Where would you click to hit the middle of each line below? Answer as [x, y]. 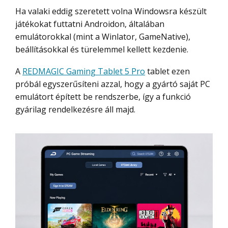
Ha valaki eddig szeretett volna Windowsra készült [111, 11]
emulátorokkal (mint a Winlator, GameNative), [103, 37]
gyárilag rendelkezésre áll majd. [75, 109]
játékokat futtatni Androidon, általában [90, 24]
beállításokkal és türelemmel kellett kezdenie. [102, 49]
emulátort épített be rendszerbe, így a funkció [103, 97]
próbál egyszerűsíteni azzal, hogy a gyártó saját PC [113, 84]
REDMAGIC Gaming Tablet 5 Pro [84, 71]
